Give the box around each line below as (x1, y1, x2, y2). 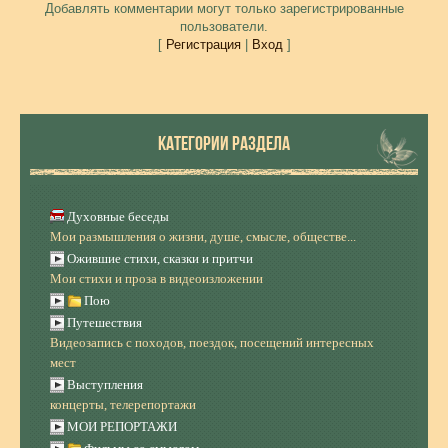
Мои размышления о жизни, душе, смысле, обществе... (50, 229, 356, 244)
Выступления (67, 377, 143, 392)
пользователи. (180, 19, 268, 34)
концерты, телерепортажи (50, 397, 196, 412)
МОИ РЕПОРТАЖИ (67, 419, 177, 434)
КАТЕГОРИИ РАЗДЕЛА (158, 132, 290, 154)
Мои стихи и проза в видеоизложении (50, 271, 263, 286)
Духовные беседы (67, 209, 169, 224)
